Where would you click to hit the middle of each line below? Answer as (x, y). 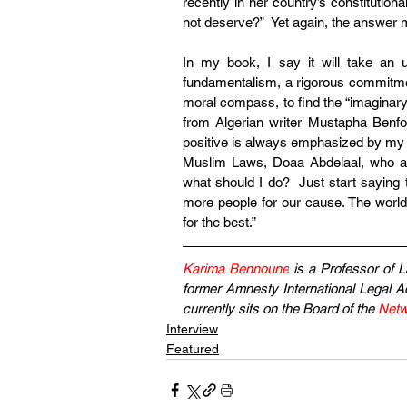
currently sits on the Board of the (280, 308)
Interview (192, 329)
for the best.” (219, 222)
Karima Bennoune (236, 268)
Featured (193, 349)
